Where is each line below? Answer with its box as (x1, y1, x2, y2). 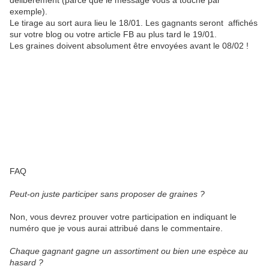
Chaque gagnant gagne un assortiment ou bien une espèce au (10, 246, 248, 256)
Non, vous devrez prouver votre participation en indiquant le (10, 212, 237, 222)
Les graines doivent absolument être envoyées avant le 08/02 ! (10, 41, 249, 50)
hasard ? (10, 258, 43, 267)
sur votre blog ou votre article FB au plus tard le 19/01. (10, 29, 217, 39)
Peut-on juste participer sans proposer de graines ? (10, 189, 205, 199)
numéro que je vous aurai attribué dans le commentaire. (10, 223, 223, 233)
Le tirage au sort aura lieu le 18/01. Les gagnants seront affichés (10, 18, 258, 28)
